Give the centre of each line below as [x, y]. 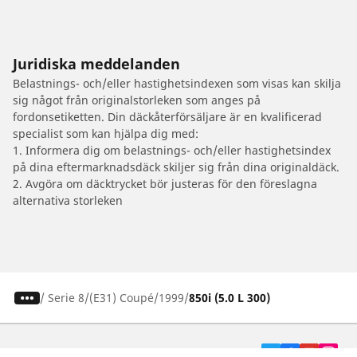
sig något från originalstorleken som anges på [137, 100]
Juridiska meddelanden [96, 64]
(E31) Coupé [121, 298]
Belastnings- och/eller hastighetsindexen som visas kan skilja [177, 84]
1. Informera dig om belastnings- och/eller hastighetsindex [172, 151]
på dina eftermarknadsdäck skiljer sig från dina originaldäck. [176, 167]
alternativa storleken [68, 201]
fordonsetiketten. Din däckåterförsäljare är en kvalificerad [167, 117]
